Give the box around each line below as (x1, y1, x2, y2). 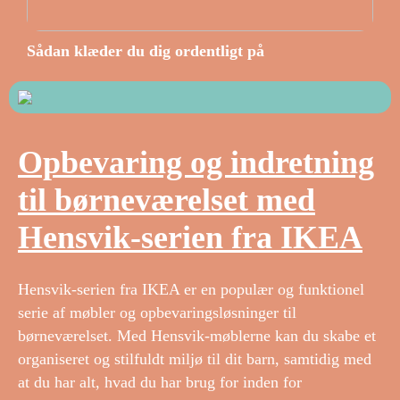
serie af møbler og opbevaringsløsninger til (18, 304, 296, 322)
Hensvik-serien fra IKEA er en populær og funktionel (18, 280, 364, 299)
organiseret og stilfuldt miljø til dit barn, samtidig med (18, 350, 371, 369)
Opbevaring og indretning (18, 145, 374, 181)
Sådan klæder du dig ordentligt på (27, 42, 264, 60)
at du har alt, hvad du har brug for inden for (18, 373, 302, 392)
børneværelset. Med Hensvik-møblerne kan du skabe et (18, 327, 376, 346)
